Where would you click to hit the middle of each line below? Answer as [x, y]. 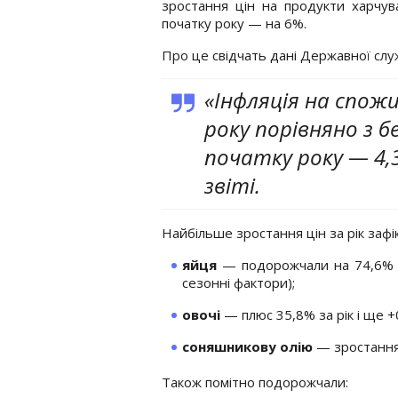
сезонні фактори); [239, 282]
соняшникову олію [247, 346]
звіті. [232, 185]
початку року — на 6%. [234, 23]
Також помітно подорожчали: [255, 382]
